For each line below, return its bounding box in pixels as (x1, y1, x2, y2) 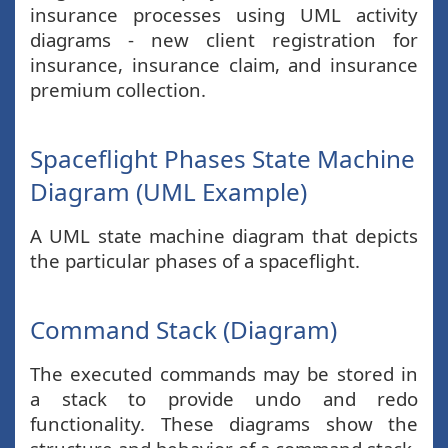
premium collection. (30, 77, 206, 102)
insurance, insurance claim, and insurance (30, 52, 418, 77)
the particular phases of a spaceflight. (30, 248, 360, 273)
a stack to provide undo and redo (30, 386, 418, 411)
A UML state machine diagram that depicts (30, 223, 418, 248)
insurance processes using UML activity (30, 2, 418, 27)
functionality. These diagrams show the (30, 411, 418, 436)
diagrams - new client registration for (30, 27, 418, 52)
